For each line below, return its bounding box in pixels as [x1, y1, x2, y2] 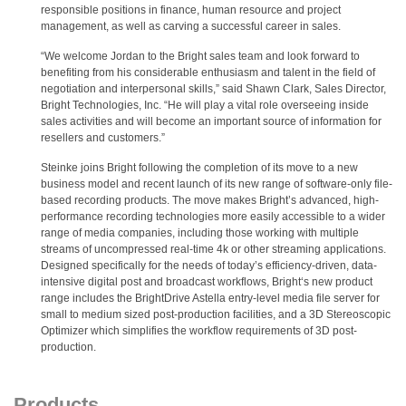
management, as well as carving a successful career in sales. [41, 20, 341, 33]
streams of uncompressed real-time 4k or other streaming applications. [41, 243, 386, 256]
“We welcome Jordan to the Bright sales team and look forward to [41, 50, 360, 63]
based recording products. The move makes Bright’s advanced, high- [41, 194, 379, 207]
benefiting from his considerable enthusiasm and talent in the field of [41, 66, 375, 79]
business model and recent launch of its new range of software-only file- [41, 178, 392, 190]
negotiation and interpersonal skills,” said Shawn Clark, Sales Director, [41, 82, 386, 95]
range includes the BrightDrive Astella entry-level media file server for [41, 292, 380, 304]
